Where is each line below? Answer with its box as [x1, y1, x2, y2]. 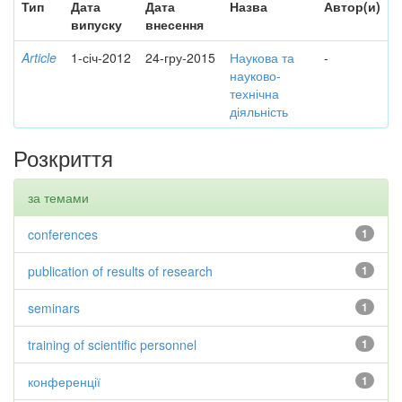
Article [22, 48, 57, 66]
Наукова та [230, 48, 294, 66]
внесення [145, 15, 204, 33]
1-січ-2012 [71, 48, 131, 66]
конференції [28, 372, 100, 390]
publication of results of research [28, 262, 213, 280]
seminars [28, 299, 80, 317]
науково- [230, 66, 281, 84]
